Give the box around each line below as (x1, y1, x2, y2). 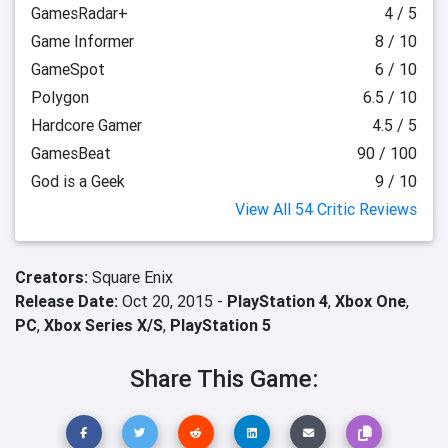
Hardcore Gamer (31, 115, 142, 135)
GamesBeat (31, 143, 111, 163)
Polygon (31, 87, 89, 107)
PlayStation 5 (170, 315, 271, 335)
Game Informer (31, 31, 134, 51)
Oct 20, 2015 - (118, 291, 227, 311)
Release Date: (15, 291, 118, 311)
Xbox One (335, 291, 406, 311)
